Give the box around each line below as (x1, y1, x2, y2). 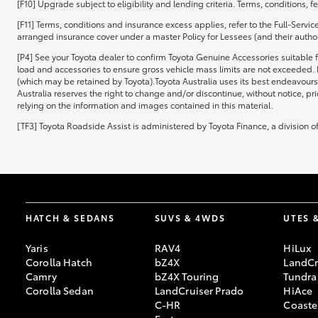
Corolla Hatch (26, 255, 92, 269)
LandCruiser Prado (154, 283, 244, 297)
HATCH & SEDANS (26, 212, 115, 224)
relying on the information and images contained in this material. (17, 99, 273, 111)
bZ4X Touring (154, 269, 219, 283)
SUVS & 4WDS (154, 212, 226, 224)
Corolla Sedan (26, 283, 94, 297)
